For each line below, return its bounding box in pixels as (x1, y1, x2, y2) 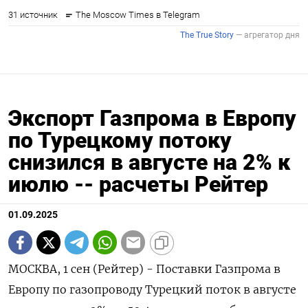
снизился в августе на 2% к (8, 149, 290, 176)
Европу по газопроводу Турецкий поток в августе (8, 283, 296, 297)
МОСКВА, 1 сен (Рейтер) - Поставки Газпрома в (8, 262, 280, 276)
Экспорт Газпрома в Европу (8, 105, 296, 132)
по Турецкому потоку (8, 127, 232, 154)
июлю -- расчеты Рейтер (8, 171, 268, 198)
